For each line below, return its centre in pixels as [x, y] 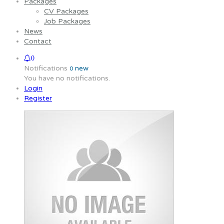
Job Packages [67, 21]
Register [38, 98]
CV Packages [66, 11]
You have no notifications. [67, 78]
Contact [38, 41]
